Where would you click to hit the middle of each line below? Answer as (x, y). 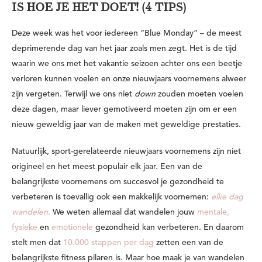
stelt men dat (37, 242)
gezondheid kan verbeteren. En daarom (168, 227)
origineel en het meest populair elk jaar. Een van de (107, 166)
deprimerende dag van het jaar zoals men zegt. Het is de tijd (124, 48)
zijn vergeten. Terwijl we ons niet (73, 94)
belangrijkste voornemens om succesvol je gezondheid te (118, 182)
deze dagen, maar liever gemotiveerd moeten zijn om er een (124, 109)
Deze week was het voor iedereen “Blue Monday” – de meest (127, 33)
